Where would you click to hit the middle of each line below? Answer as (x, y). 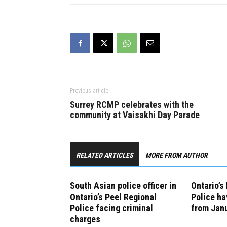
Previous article (89, 91)
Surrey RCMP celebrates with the (132, 105)
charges (85, 219)
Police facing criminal (111, 208)
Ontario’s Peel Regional (113, 197)
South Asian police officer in (123, 186)
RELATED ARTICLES (105, 155)
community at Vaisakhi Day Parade (135, 115)
